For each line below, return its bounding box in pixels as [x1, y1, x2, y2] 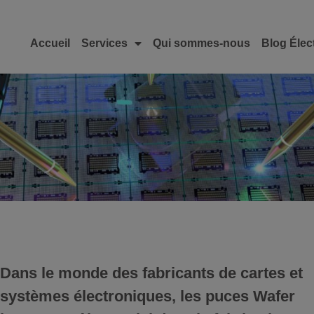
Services [81, 36, 128, 49]
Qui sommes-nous [152, 36, 250, 49]
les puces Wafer [175, 287, 295, 306]
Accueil [29, 36, 70, 49]
